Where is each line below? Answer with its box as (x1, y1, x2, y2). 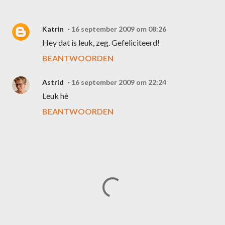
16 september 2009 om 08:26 (71, 25, 166, 33)
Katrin (42, 25, 64, 33)
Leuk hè (42, 91, 68, 100)
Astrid (42, 78, 64, 86)
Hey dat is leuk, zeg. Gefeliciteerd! (42, 38, 160, 47)
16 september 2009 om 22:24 (71, 78, 166, 86)
